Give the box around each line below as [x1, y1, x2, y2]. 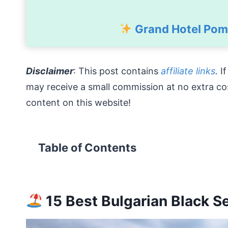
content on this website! [26, 97, 131, 108]
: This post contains [73, 66, 161, 76]
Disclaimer [26, 66, 73, 76]
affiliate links [161, 66, 215, 76]
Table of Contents [38, 141, 136, 154]
